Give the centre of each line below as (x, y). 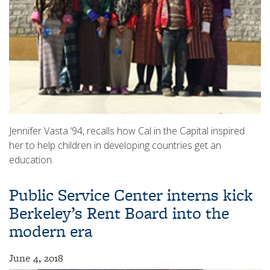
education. (31, 159)
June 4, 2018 (36, 258)
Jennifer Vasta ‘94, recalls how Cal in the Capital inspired (127, 130)
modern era (51, 231)
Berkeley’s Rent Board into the (119, 213)
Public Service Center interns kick (131, 195)
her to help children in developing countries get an (115, 145)
